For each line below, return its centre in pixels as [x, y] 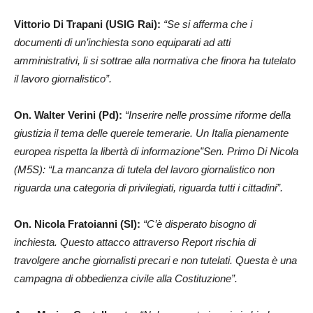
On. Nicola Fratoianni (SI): [77, 224]
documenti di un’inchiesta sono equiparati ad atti [122, 42]
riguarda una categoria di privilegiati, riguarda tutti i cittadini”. [148, 188]
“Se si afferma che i [208, 24]
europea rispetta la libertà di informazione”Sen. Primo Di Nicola [156, 151]
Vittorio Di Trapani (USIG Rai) [86, 24]
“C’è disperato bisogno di [199, 224]
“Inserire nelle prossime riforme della [208, 115]
